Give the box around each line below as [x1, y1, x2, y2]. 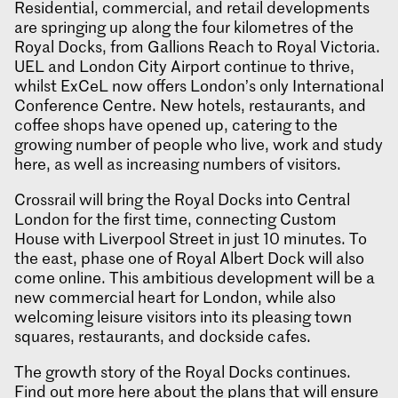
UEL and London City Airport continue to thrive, [14, 54, 354, 76]
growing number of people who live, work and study [14, 132, 383, 155]
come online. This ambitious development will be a [14, 266, 375, 288]
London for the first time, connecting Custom [14, 207, 337, 229]
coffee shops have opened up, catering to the [14, 113, 338, 135]
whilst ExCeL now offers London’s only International [14, 74, 384, 96]
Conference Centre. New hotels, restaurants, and [14, 93, 366, 115]
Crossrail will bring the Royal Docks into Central [14, 187, 350, 210]
